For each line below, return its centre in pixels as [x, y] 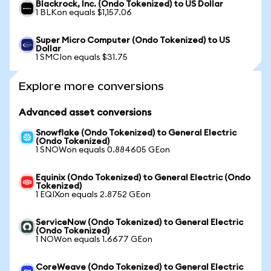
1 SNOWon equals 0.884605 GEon [103, 150]
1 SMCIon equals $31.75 [82, 57]
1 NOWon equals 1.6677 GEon [94, 240]
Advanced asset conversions [85, 113]
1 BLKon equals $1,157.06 [84, 13]
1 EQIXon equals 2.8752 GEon [93, 195]
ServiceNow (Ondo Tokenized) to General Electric [139, 223]
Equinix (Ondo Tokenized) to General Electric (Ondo [143, 178]
